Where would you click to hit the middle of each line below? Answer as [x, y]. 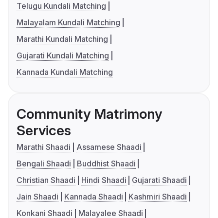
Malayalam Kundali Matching [68, 23]
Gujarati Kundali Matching [63, 56]
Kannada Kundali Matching [65, 72]
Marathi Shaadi [44, 147]
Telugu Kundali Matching [61, 6]
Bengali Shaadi [44, 164]
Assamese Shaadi [109, 147]
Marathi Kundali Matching [62, 39]
